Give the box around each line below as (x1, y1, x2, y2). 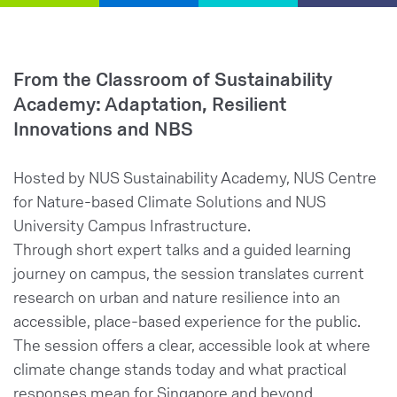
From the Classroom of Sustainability (13, 65, 331, 92)
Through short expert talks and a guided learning (13, 237, 351, 260)
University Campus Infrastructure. (13, 214, 251, 236)
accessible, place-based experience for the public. (13, 309, 361, 331)
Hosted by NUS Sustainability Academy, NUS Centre (13, 166, 377, 188)
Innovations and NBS (13, 114, 193, 142)
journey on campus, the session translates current (13, 261, 364, 284)
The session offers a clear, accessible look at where (13, 333, 370, 355)
